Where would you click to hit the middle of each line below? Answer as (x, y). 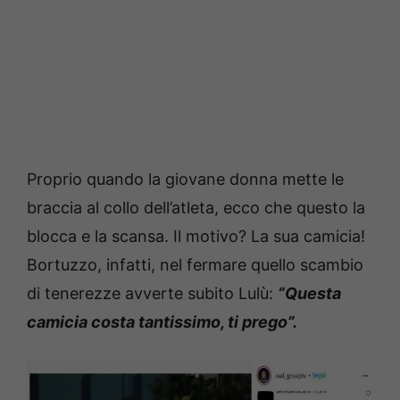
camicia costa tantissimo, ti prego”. (162, 321)
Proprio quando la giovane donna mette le (185, 179)
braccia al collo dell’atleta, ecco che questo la (196, 207)
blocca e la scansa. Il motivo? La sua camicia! (196, 236)
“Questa (309, 293)
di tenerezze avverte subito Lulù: (152, 293)
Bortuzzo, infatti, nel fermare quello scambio (195, 264)
